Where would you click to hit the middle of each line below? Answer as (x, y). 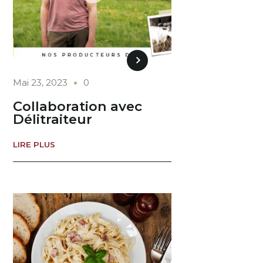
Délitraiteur (53, 119)
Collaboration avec (78, 107)
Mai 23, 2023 (41, 82)
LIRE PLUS (34, 144)
